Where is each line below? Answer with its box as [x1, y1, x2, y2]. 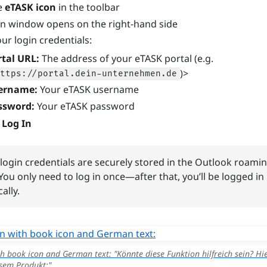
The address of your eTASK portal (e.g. [39, 51, 213, 65]
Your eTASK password [35, 99, 135, 113]
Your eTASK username [38, 83, 139, 97]
